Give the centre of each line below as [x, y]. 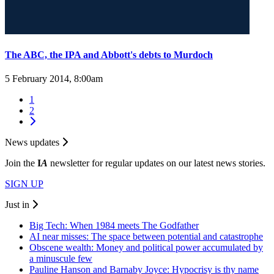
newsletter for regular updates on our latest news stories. [157, 163]
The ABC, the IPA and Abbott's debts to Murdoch [109, 54]
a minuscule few [61, 259]
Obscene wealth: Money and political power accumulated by [146, 248]
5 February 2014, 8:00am [54, 79]
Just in [18, 205]
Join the [21, 163]
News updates [33, 143]
